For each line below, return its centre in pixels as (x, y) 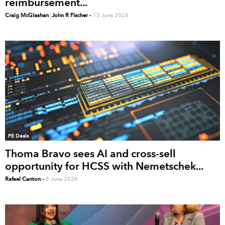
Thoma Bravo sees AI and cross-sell (90, 154)
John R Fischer (70, 16)
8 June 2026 (62, 179)
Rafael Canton (23, 179)
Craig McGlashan (27, 16)
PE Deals (18, 136)
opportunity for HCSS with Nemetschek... (104, 166)
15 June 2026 (111, 16)
